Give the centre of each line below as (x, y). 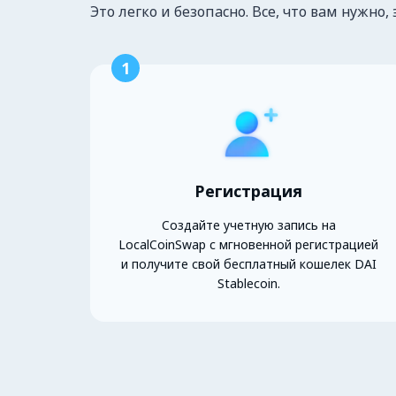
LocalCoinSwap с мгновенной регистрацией (249, 244)
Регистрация (249, 190)
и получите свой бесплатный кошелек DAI (248, 263)
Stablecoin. (248, 283)
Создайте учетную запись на (248, 225)
